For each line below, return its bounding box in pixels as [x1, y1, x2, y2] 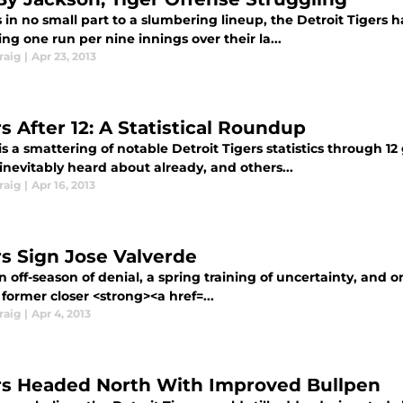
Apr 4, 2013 [31, 307, 91, 320]
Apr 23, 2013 [31, 49, 96, 63]
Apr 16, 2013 [31, 178, 95, 192]
